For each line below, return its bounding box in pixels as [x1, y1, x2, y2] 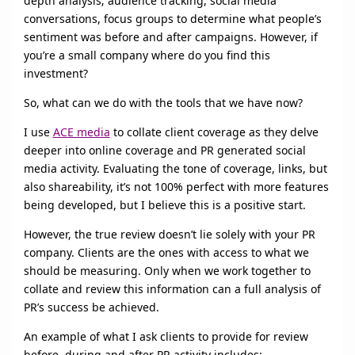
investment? [23, 65, 88, 81]
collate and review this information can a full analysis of [23, 281, 321, 296]
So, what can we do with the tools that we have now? [23, 94, 303, 110]
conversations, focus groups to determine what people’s [23, 10, 322, 26]
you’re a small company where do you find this [23, 47, 270, 63]
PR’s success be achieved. [23, 299, 159, 315]
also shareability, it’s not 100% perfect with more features [23, 178, 329, 194]
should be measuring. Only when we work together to [23, 262, 311, 278]
